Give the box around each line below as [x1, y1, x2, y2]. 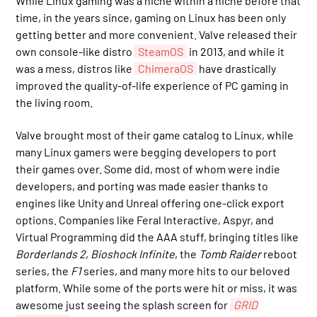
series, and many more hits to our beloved [81, 264, 291, 278]
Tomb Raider [199, 247, 262, 261]
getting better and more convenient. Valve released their [16, 28, 298, 42]
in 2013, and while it [187, 45, 285, 59]
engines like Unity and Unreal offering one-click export [16, 196, 285, 210]
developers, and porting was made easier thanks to [16, 179, 269, 193]
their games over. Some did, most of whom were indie [16, 162, 281, 176]
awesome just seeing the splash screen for [16, 298, 231, 312]
